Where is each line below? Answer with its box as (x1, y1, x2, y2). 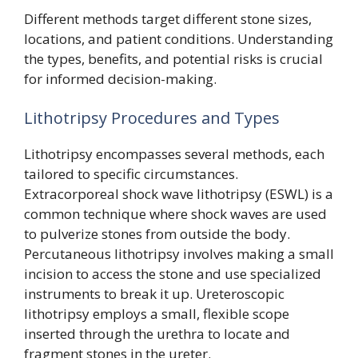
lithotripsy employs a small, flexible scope (24, 304, 289, 323)
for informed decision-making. (24, 69, 217, 88)
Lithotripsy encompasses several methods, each (24, 145, 324, 163)
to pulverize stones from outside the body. (24, 225, 290, 243)
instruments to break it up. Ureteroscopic (24, 284, 284, 303)
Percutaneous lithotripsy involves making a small (24, 245, 334, 263)
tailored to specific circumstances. (24, 165, 238, 183)
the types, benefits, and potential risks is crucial (24, 49, 323, 68)
